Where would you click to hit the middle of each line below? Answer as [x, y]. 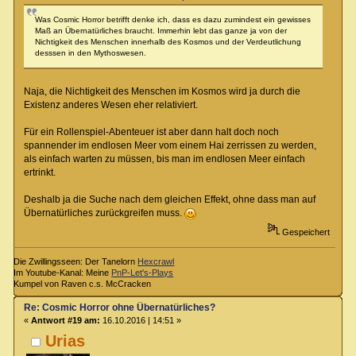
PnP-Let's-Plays [143, 273]
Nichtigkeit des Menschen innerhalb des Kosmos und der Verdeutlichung [168, 41]
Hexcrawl [156, 262]
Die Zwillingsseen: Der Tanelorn [76, 262]
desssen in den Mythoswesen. [90, 52]
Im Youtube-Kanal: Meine [63, 273]
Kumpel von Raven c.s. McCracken [83, 284]
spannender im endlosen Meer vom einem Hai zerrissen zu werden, [170, 145]
